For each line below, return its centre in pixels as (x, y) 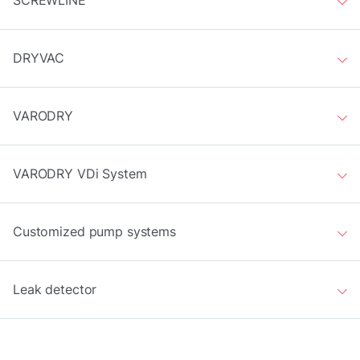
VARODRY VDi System (80, 174)
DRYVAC (39, 58)
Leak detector (55, 289)
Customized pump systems (94, 231)
